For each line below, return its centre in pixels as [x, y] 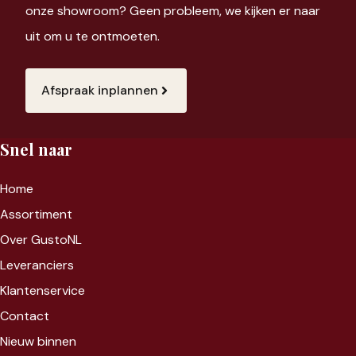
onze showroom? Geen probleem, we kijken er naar [173, 10]
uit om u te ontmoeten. [93, 36]
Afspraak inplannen [100, 90]
